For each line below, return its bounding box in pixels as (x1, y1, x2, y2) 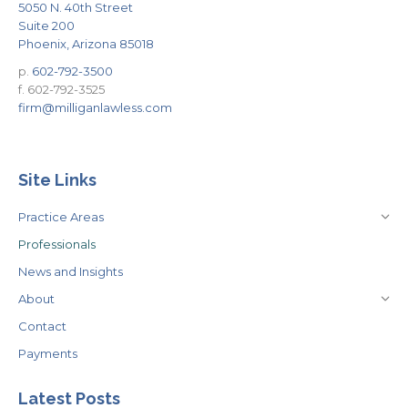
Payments (18, 345, 77, 361)
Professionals (18, 236, 96, 251)
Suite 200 (18, 17, 75, 33)
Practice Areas (18, 209, 104, 224)
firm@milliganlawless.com (18, 99, 172, 115)
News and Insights (18, 263, 123, 279)
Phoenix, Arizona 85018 (18, 36, 154, 51)
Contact (18, 318, 66, 333)
